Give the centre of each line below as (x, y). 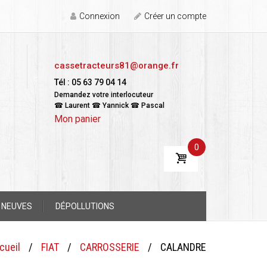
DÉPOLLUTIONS (85, 206)
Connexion (100, 16)
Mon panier (77, 119)
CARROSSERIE (110, 247)
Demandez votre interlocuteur (104, 95)
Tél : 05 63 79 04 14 (90, 82)
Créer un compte (175, 16)
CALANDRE (183, 247)
